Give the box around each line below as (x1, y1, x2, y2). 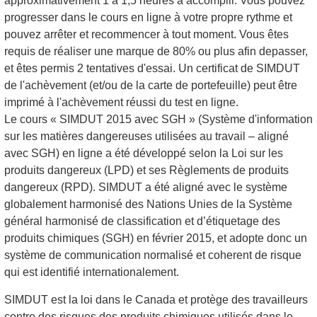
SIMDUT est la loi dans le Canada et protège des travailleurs (4, 293, 308, 306)
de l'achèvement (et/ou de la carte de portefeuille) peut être (4, 79, 297, 91)
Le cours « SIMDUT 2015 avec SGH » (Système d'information (4, 113, 313, 125)
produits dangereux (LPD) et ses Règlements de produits (4, 163, 289, 176)
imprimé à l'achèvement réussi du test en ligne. (4, 96, 238, 108)
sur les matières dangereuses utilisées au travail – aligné (4, 129, 289, 142)
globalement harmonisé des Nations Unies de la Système (4, 197, 292, 210)
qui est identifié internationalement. (4, 265, 179, 278)
